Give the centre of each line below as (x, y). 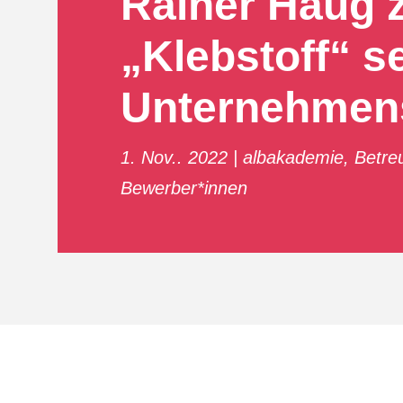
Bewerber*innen (184, 188)
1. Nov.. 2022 (174, 157)
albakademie (293, 157)
